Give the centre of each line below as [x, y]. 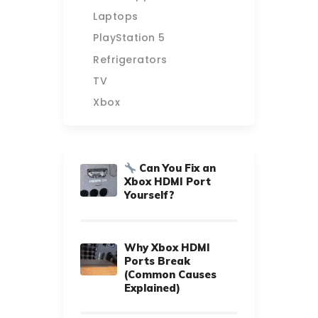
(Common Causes [171, 274]
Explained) [153, 287]
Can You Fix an [176, 168]
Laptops [116, 17]
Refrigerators [130, 59]
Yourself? [150, 195]
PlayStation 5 [129, 38]
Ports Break [158, 261]
